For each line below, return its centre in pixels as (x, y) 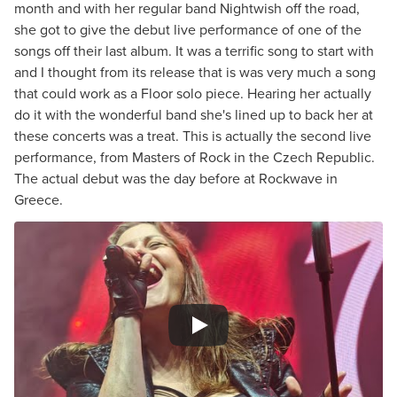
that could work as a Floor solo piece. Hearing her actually (193, 93)
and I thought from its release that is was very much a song (195, 72)
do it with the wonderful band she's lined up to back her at (194, 115)
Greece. (39, 200)
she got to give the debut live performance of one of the (188, 30)
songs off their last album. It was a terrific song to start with (194, 51)
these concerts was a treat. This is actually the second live (193, 136)
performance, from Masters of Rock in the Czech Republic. (195, 157)
